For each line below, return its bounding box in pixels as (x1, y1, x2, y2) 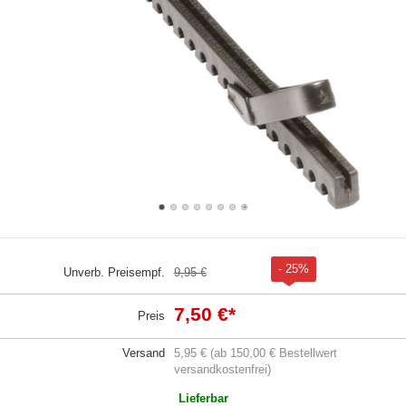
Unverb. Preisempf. (63, 265, 165, 279)
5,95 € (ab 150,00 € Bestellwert (173, 345, 337, 360)
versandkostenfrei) (173, 362, 271, 376)
